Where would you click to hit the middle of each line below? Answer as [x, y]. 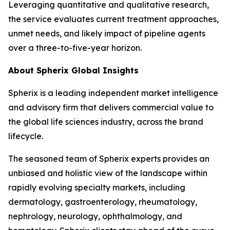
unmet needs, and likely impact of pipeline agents [107, 33]
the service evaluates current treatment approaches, [113, 19]
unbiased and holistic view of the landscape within [108, 173]
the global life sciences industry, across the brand [106, 122]
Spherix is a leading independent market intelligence [113, 93]
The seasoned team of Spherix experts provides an [109, 159]
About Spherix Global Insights [76, 70]
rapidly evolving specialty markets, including [97, 187]
